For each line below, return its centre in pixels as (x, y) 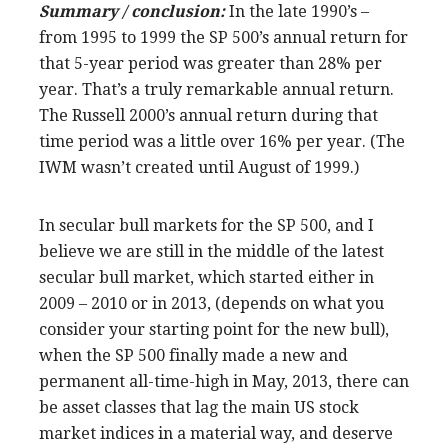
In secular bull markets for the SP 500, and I (206, 225)
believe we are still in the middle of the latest (211, 251)
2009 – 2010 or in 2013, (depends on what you (211, 303)
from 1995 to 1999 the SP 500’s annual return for (223, 37)
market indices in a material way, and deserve (216, 433)
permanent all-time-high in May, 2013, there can (224, 381)
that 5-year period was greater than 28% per (210, 63)
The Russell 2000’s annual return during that (208, 115)
